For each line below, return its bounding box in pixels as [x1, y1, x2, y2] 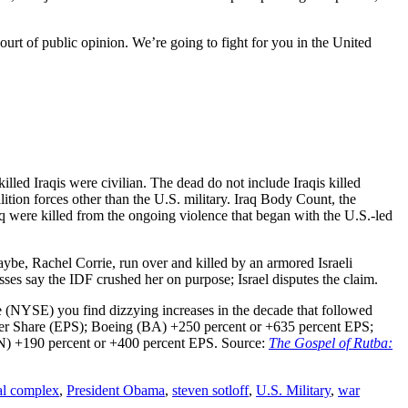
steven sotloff [172, 382, 249, 399]
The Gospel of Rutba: [269, 335, 393, 352]
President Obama [66, 382, 165, 399]
